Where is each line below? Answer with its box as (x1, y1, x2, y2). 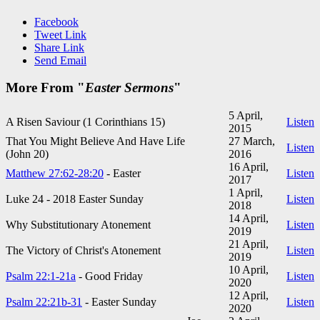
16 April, (229, 161, 269, 173)
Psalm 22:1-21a (6, 270, 76, 282)
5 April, (229, 109, 263, 121)
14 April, (229, 212, 269, 224)
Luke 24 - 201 (6, 193, 70, 205)
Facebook (34, 15, 79, 28)
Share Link (34, 41, 84, 54)
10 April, (229, 264, 269, 276)
